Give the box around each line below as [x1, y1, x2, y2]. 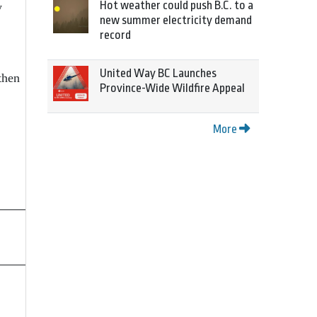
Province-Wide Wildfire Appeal [100, 81, 245, 95]
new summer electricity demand [100, 13, 252, 27]
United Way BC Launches [100, 67, 217, 80]
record [100, 28, 131, 42]
